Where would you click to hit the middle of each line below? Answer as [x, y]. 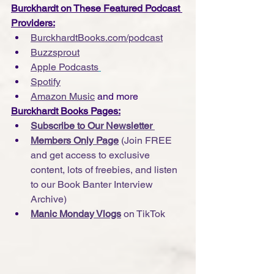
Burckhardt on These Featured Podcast [97, 8]
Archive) [49, 199]
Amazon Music [63, 96]
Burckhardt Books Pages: [66, 111]
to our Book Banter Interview [93, 184]
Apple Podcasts [65, 67]
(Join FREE [146, 140]
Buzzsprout [55, 52]
